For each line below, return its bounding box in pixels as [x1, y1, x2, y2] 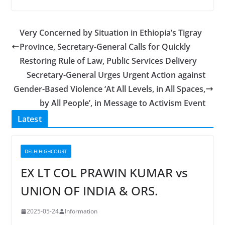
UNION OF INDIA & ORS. [20, 182, 158, 199]
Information [64, 207, 97, 215]
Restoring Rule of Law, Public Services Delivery [19, 55, 197, 66]
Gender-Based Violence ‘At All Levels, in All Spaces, [14, 83, 206, 94]
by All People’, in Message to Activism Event [40, 97, 206, 108]
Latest [17, 114, 42, 125]
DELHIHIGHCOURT [24, 148, 67, 155]
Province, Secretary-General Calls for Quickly [19, 41, 190, 52]
